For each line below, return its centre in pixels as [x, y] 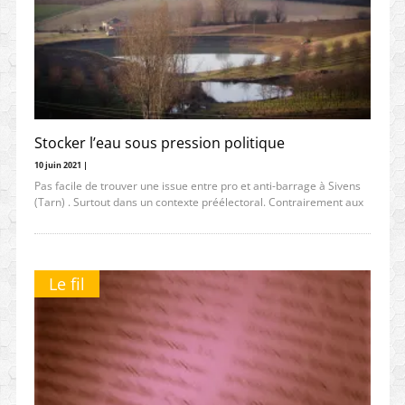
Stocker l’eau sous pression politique [159, 142]
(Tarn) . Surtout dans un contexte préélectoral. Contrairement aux [198, 202]
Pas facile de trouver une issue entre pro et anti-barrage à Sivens [197, 185]
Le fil [66, 283]
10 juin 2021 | [61, 165]
